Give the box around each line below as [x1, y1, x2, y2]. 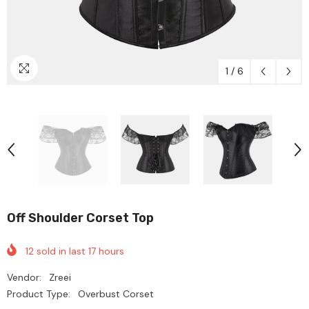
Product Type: [7, 288, 70, 301]
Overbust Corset [78, 288, 154, 301]
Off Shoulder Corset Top [7, 210, 154, 226]
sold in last [34, 245, 88, 258]
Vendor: [7, 271, 41, 284]
